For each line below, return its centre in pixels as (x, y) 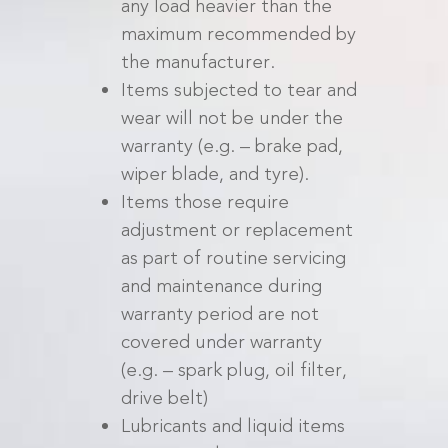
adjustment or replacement (236, 229)
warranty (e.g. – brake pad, (231, 145)
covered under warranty (221, 341)
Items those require (204, 201)
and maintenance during (221, 285)
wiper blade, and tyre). (214, 173)
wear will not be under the (231, 117)
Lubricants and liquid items (232, 425)
